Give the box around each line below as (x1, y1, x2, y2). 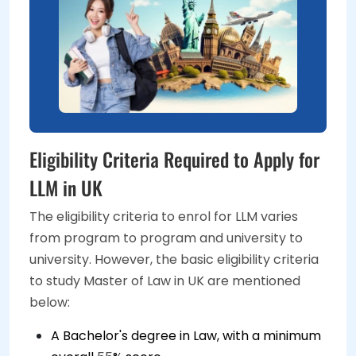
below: (29, 293, 70, 312)
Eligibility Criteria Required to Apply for (29, 145, 319, 174)
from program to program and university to (29, 229, 303, 248)
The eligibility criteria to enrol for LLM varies (29, 207, 298, 226)
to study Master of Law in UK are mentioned (29, 272, 300, 291)
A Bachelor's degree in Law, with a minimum (51, 327, 321, 346)
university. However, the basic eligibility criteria (29, 250, 319, 269)
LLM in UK (29, 173, 103, 203)
